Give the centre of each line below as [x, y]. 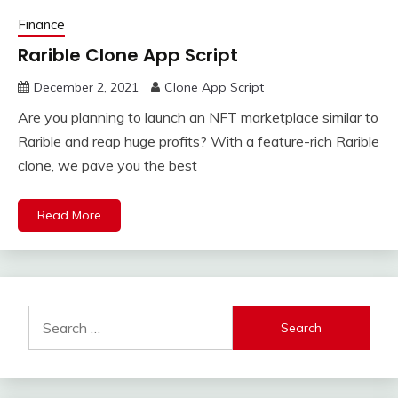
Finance [41, 25]
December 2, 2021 [86, 88]
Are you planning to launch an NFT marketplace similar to [198, 118]
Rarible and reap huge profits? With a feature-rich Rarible [199, 142]
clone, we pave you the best [107, 166]
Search [50, 316]
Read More [69, 215]
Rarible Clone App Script [128, 56]
